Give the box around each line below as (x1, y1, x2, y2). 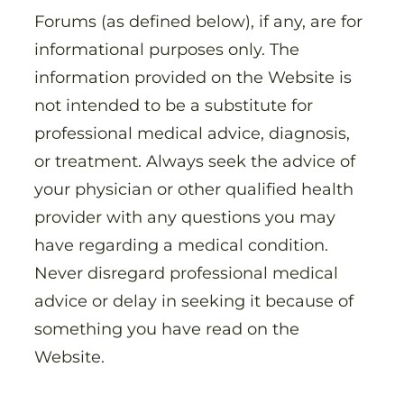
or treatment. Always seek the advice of (34, 151, 355, 172)
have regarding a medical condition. (34, 234, 328, 256)
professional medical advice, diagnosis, (34, 123, 350, 144)
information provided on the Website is (34, 67, 352, 88)
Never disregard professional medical (34, 262, 338, 284)
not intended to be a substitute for (34, 95, 313, 116)
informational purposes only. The (34, 39, 299, 60)
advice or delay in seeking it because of (34, 290, 353, 312)
